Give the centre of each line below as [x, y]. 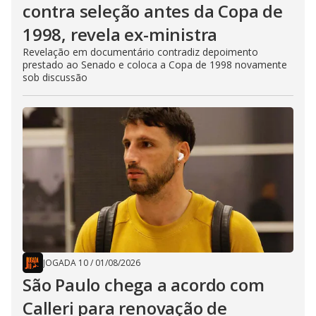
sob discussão [55, 78]
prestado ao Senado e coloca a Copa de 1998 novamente [155, 65]
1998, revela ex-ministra [120, 35]
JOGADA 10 [66, 263]
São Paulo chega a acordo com [144, 285]
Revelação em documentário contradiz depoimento [140, 52]
